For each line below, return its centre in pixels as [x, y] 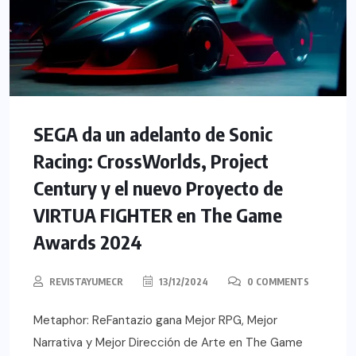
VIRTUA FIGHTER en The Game [158, 215]
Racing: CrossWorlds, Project [151, 161]
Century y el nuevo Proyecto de [158, 188]
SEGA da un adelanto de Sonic [153, 134]
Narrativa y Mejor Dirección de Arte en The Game [168, 343]
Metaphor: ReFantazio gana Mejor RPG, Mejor [155, 321]
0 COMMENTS [277, 282]
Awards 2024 [88, 242]
